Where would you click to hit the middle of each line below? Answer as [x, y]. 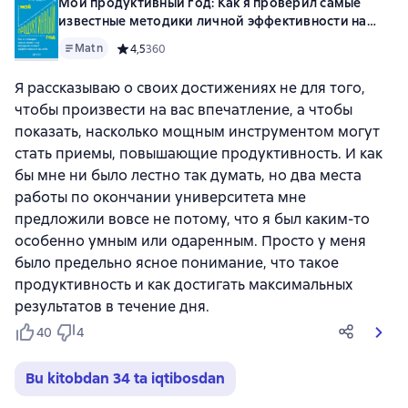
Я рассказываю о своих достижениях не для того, [190, 88]
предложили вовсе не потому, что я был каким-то [192, 219]
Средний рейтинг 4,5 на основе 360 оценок [232, 49]
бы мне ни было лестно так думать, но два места [188, 175]
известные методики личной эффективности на [213, 21]
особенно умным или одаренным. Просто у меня [190, 241]
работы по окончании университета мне [160, 197]
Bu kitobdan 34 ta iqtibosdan [125, 378]
